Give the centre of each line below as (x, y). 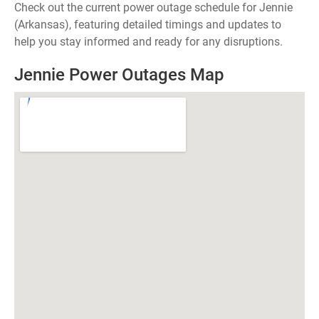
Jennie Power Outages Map (119, 75)
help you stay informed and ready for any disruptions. (148, 42)
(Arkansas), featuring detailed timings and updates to (148, 25)
